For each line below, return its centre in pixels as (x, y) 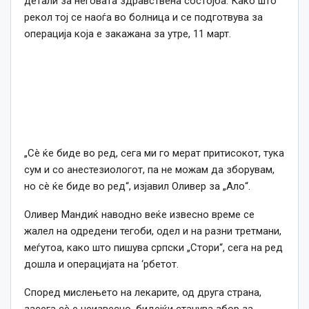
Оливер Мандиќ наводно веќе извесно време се (139, 215)
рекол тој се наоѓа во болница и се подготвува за (143, 18)
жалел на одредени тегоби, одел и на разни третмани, (153, 231)
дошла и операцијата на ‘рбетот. (101, 265)
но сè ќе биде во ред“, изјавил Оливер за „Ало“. (137, 187)
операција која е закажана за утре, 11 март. (128, 34)
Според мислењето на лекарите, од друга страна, (143, 293)
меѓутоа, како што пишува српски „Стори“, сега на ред (153, 248)
